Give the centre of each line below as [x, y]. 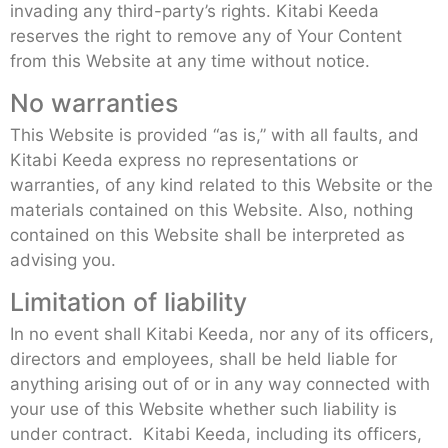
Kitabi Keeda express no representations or [184, 159]
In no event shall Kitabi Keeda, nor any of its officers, [222, 333]
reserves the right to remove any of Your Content [206, 35]
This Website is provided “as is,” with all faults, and [214, 134]
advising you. [63, 259]
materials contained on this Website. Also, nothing [211, 209]
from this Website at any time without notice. [190, 60]
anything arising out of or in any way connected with [220, 383]
